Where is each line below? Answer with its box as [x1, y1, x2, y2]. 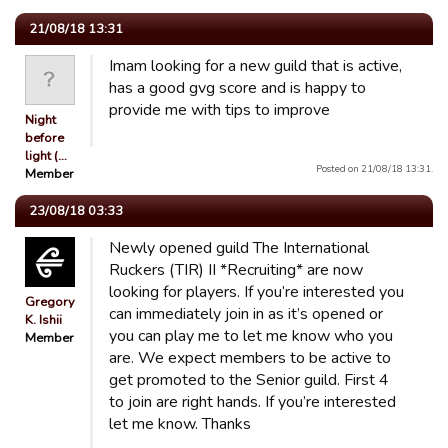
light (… [25, 147, 67, 165]
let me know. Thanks [109, 413, 251, 435]
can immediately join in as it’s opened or [109, 303, 383, 325]
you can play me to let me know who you [109, 325, 393, 347]
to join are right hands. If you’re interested [109, 391, 396, 413]
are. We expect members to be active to [109, 347, 391, 369]
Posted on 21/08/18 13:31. [316, 162, 433, 175]
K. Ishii [25, 311, 62, 329]
